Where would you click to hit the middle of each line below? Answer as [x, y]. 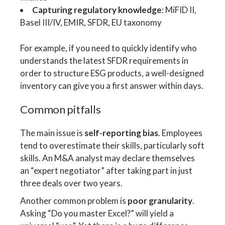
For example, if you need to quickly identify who [109, 48]
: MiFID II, [179, 10]
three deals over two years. [72, 183]
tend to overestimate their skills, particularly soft [113, 145]
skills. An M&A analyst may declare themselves [108, 158]
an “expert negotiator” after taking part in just [106, 170]
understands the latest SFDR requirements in [104, 60]
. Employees [181, 133]
